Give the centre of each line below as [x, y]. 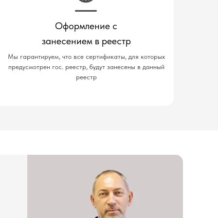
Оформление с [86, 26]
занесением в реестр [86, 41]
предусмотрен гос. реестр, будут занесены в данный [86, 67]
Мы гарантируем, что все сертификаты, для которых [86, 56]
